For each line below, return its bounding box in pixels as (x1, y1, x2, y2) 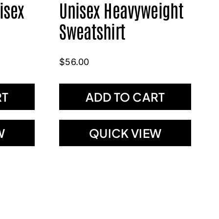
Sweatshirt (59, 19, 126, 43)
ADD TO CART (85, 89, 165, 105)
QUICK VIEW (88, 126, 162, 141)
